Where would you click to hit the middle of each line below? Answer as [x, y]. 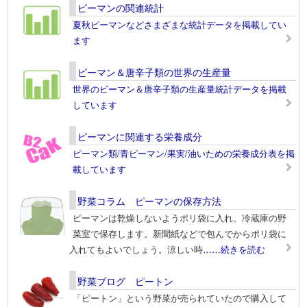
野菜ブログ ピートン [125, 281]
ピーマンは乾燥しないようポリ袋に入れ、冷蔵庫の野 [180, 218]
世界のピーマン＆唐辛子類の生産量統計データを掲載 [180, 89]
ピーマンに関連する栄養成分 [140, 137]
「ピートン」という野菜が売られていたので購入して [180, 298]
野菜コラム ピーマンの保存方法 [149, 201]
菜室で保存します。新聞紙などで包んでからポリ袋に [180, 234]
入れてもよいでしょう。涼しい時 [136, 249]
